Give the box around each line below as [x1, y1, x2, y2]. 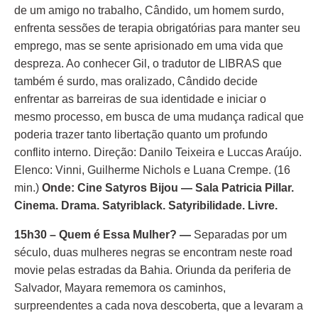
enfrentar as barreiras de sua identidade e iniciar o [14, 93, 266, 105]
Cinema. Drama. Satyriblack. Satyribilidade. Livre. [14, 199, 278, 212]
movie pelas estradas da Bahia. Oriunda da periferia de [14, 264, 291, 276]
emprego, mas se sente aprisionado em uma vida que [14, 40, 283, 52]
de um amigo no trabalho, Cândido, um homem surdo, [14, 4, 284, 16]
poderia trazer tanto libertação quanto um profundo [14, 128, 268, 141]
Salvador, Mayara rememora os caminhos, [14, 282, 226, 294]
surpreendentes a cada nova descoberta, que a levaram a [14, 300, 303, 312]
